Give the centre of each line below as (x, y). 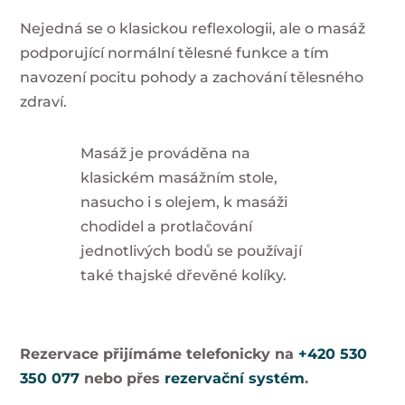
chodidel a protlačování (166, 227)
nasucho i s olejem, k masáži (184, 202)
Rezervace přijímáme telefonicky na (160, 354)
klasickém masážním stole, (179, 178)
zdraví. (44, 102)
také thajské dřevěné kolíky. (183, 276)
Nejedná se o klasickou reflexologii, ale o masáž (193, 29)
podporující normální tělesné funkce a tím (175, 53)
